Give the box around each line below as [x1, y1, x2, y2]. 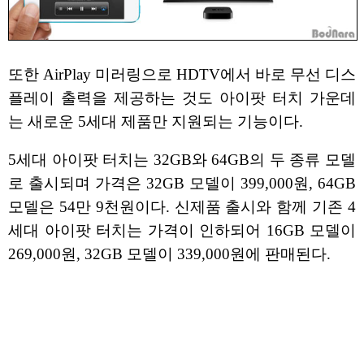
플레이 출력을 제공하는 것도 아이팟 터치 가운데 [8, 89, 356, 106]
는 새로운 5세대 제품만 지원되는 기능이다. [8, 112, 303, 130]
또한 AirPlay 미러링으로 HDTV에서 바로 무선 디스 [8, 65, 356, 83]
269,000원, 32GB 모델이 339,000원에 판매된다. [8, 245, 331, 263]
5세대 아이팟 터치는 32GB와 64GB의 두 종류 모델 [8, 151, 356, 169]
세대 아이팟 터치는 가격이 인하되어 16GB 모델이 [8, 222, 356, 240]
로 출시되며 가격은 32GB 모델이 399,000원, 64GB [8, 175, 356, 193]
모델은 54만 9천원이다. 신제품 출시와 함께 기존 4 [8, 198, 356, 216]
